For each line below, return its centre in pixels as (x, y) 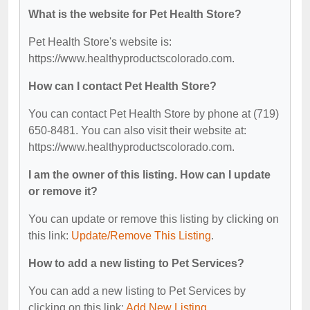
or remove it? (63, 191)
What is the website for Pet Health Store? (135, 14)
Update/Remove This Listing (141, 235)
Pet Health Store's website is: (100, 42)
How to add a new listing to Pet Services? (136, 263)
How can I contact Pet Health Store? (122, 86)
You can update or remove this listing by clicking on (154, 219)
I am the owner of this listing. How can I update (149, 174)
